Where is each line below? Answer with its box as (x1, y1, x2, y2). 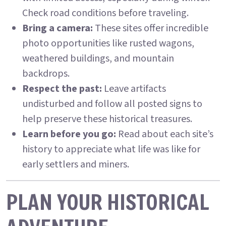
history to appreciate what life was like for (22, 142, 200, 156)
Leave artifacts (102, 82, 166, 96)
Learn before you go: (22, 127, 116, 141)
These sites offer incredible (93, 21, 208, 35)
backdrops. (22, 67, 70, 81)
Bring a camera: (22, 21, 93, 35)
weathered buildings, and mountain (22, 51, 174, 66)
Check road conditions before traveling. (22, 6, 189, 20)
